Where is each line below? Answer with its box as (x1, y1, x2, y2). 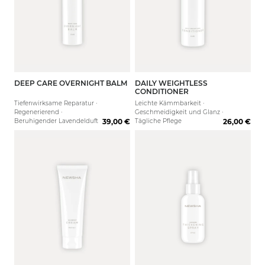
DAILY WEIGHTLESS (135, 79, 208, 88)
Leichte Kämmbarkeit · (135, 99, 204, 107)
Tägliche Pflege (135, 117, 182, 125)
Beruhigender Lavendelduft (14, 117, 98, 125)
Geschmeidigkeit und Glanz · (135, 108, 223, 116)
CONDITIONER (135, 87, 189, 96)
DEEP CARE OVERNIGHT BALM (14, 79, 127, 88)
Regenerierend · (14, 108, 62, 116)
